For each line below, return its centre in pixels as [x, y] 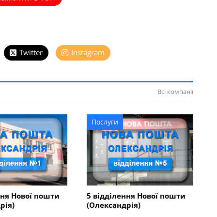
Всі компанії [175, 92]
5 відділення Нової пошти [136, 195]
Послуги [105, 122]
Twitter [31, 53]
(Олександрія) [113, 205]
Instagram [88, 53]
